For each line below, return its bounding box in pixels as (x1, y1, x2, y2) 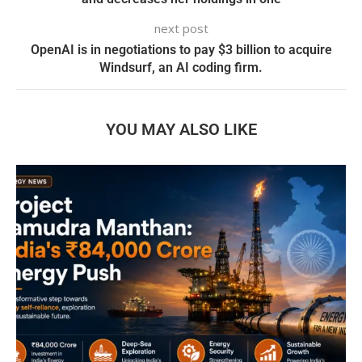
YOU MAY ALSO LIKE (105, 120, 257, 140)
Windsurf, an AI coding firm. (99, 60, 263, 76)
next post (154, 20, 208, 37)
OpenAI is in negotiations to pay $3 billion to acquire (30, 42, 332, 58)
